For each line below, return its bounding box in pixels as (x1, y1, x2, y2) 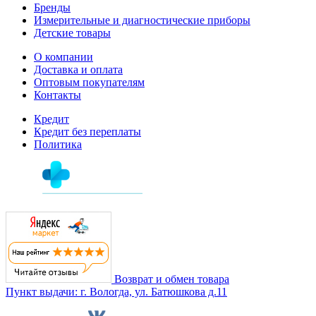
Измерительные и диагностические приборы (34, 13, 250, 26)
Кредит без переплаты (34, 125, 141, 138)
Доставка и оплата (34, 63, 123, 75)
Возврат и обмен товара (114, 272, 229, 285)
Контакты (34, 88, 81, 101)
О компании (34, 50, 93, 63)
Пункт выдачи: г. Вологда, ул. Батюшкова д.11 (6, 285, 227, 298)
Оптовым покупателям (34, 75, 145, 88)
